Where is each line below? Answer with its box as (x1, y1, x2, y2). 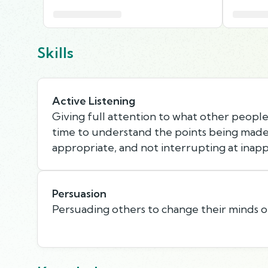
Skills (37, 43, 74, 62)
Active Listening (52, 93, 135, 108)
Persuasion (52, 186, 106, 200)
